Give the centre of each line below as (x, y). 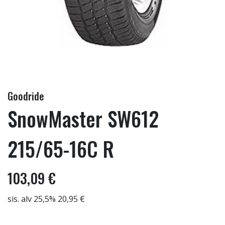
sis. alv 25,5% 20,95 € (46, 199)
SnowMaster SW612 (83, 119)
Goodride (26, 96)
